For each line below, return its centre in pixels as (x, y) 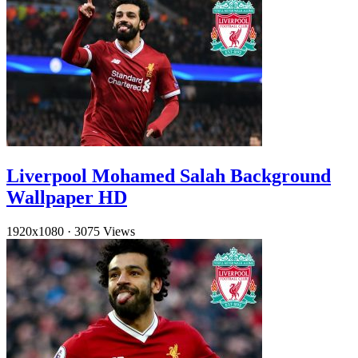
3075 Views (105, 231)
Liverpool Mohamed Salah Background (169, 176)
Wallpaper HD (67, 197)
